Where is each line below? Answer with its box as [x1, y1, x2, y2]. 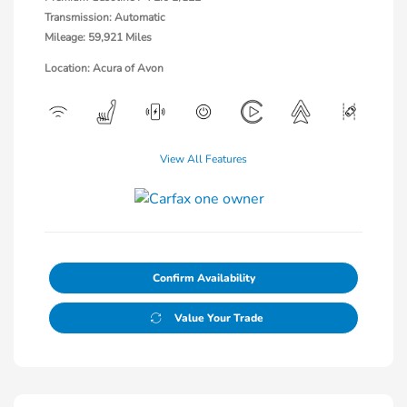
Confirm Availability [152, 271, 255, 285]
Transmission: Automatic [45, 10, 165, 25]
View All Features [160, 152, 247, 166]
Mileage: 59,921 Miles [45, 30, 152, 45]
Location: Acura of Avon [45, 61, 164, 75]
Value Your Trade [174, 311, 263, 325]
